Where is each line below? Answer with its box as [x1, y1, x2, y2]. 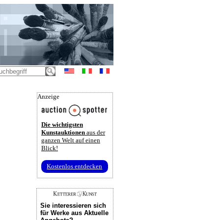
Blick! [41, 144, 58, 152]
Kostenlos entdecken [47, 163, 103, 170]
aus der [85, 129, 105, 137]
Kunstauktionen [41, 129, 85, 137]
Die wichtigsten [41, 121, 83, 129]
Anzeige [37, 93, 59, 100]
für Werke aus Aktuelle [40, 209, 109, 217]
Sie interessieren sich [40, 201, 106, 209]
